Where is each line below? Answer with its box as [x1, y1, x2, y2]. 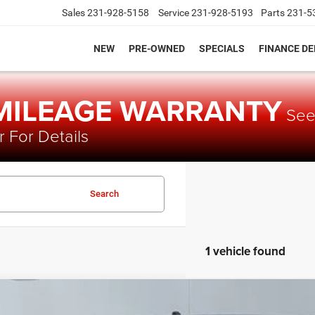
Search [89, 188, 119, 199]
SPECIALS [199, 43, 245, 55]
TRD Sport [84, 297, 133, 314]
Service [158, 7, 189, 19]
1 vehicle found [205, 243, 285, 259]
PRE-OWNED [129, 43, 185, 55]
